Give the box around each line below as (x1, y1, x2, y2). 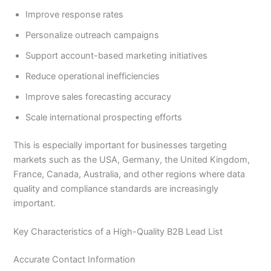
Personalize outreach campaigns (25, 29, 160, 41)
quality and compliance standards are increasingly (13, 183, 219, 194)
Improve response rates (25, 8, 124, 20)
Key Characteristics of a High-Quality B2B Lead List (13, 226, 223, 237)
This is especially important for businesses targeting (13, 139, 227, 151)
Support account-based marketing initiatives (25, 50, 208, 61)
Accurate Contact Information (13, 253, 136, 265)
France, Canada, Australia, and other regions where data (13, 168, 246, 180)
